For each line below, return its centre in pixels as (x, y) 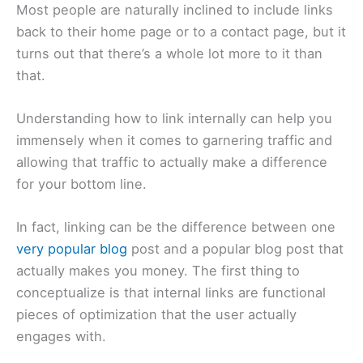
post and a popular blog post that (235, 249)
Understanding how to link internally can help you (174, 118)
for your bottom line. (83, 184)
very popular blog (72, 249)
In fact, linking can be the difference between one (176, 227)
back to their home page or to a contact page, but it (181, 31)
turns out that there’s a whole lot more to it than (169, 53)
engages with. (63, 337)
